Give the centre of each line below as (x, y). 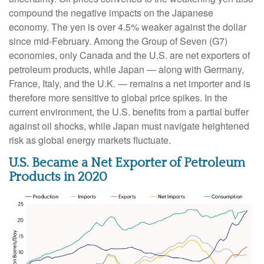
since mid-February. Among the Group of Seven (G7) (118, 41)
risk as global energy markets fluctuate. (90, 140)
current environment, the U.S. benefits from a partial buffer (129, 111)
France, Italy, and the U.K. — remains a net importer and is (130, 83)
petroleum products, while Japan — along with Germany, (126, 69)
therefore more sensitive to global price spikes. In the (118, 97)
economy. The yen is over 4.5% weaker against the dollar (128, 27)
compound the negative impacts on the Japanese (111, 12)
